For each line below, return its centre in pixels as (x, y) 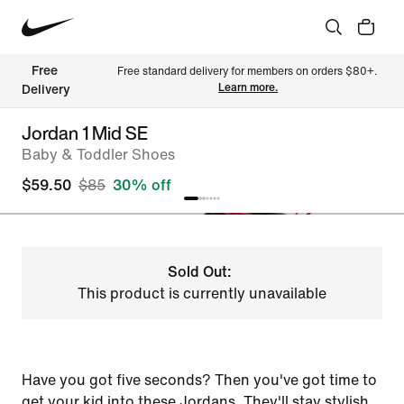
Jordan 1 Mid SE (85, 133)
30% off (142, 185)
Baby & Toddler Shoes (98, 155)
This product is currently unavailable (202, 294)
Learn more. (248, 88)
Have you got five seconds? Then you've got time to (199, 380)
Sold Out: (200, 272)
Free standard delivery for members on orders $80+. (248, 72)
